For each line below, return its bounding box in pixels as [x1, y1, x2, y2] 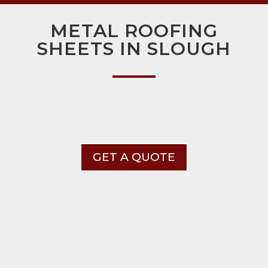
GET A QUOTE [92, 150, 175, 164]
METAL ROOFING [50, 19, 218, 42]
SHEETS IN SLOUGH [36, 37, 231, 60]
